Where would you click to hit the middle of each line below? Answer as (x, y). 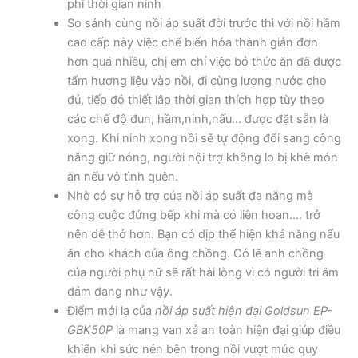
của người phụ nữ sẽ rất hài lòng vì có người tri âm (203, 273)
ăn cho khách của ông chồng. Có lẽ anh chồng (195, 254)
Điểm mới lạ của (111, 311)
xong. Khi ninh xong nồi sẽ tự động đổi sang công (204, 139)
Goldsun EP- (298, 311)
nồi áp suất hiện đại (208, 311)
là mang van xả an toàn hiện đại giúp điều (226, 330)
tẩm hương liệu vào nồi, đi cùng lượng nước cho (197, 81)
